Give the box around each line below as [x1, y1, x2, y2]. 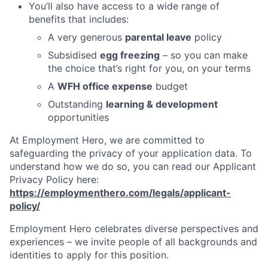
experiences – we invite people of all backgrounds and [10, 236, 257, 248]
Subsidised [48, 49, 100, 62]
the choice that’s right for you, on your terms [48, 62, 251, 75]
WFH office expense [57, 80, 153, 93]
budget [153, 80, 188, 93]
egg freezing [100, 49, 160, 62]
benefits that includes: [29, 13, 129, 26]
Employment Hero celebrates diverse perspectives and [10, 223, 258, 235]
